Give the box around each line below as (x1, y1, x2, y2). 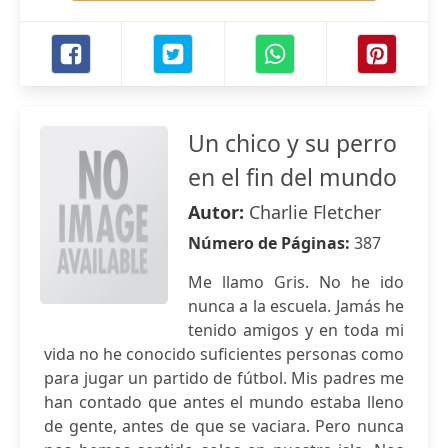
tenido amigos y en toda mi (188, 319, 404, 341)
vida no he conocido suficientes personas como (44, 343, 404, 365)
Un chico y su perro (188, 127, 397, 159)
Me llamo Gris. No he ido (188, 271, 404, 293)
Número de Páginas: (188, 232, 354, 254)
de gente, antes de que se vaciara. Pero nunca (44, 415, 404, 437)
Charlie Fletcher (249, 200, 381, 224)
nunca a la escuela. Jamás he (188, 295, 404, 317)
